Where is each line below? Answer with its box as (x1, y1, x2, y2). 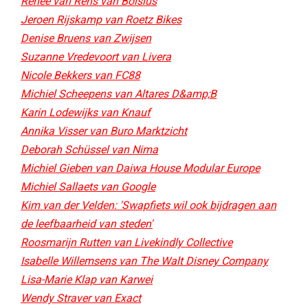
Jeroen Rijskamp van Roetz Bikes (21, 13, 181, 26)
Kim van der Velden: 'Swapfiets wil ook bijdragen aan (21, 199, 276, 212)
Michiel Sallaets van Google (21, 180, 155, 193)
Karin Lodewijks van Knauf (21, 106, 151, 119)
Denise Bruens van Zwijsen (21, 32, 151, 45)
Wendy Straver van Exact (21, 291, 141, 305)
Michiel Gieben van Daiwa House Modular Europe (21, 162, 260, 175)
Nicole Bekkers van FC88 (21, 69, 140, 82)
